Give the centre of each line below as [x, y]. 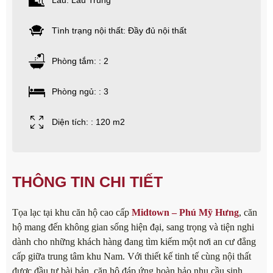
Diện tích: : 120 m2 [88, 122]
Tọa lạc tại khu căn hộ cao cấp [72, 213]
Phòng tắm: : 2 [80, 61]
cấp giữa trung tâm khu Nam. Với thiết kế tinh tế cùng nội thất [132, 257]
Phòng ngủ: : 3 [80, 92]
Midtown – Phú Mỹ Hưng [185, 213]
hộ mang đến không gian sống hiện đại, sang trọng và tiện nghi [133, 227]
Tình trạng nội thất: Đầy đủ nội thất [119, 31]
